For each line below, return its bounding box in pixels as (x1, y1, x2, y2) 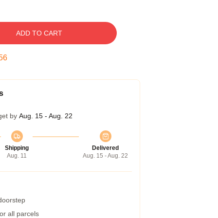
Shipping (5, 145, 29, 151)
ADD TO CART (16, 29, 62, 37)
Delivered (92, 145, 119, 151)
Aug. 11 (7, 152, 27, 159)
